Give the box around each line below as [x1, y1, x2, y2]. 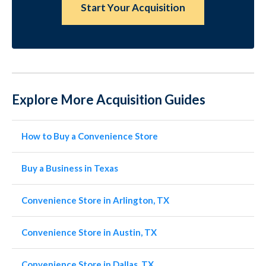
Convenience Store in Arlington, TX [21, 195, 169, 205]
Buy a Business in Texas [21, 163, 118, 173]
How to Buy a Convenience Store [21, 131, 158, 141]
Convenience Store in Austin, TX [21, 227, 157, 237]
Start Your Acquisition [81, 1, 185, 14]
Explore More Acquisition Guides [12, 91, 205, 107]
